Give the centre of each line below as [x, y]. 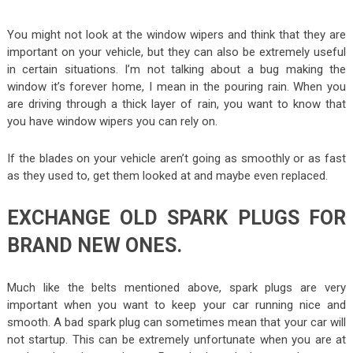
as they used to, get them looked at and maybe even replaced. [167, 176]
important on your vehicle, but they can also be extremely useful [176, 52]
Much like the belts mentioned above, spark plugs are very [176, 288]
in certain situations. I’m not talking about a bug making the [176, 70]
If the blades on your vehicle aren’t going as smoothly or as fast [176, 159]
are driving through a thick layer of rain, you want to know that [176, 104]
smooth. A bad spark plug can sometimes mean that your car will [176, 323]
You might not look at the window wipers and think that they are [176, 35]
